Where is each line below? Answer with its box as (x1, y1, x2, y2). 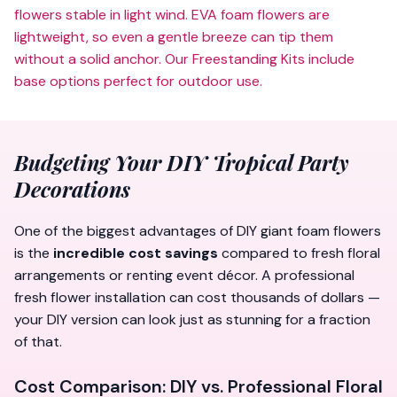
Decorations (14, 175, 130, 203)
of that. (14, 332, 62, 351)
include (305, 50, 354, 68)
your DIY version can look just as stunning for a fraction (14, 310, 370, 329)
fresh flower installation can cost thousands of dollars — (14, 288, 380, 307)
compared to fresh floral (218, 244, 380, 262)
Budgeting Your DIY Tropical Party (14, 148, 349, 176)
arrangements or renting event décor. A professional (14, 266, 354, 284)
